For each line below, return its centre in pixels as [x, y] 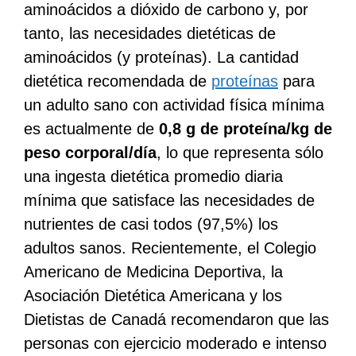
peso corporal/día [90, 152]
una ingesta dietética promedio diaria [153, 176]
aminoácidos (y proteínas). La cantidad [161, 57]
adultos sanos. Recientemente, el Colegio [170, 248]
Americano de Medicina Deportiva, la [153, 271]
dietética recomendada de [118, 81]
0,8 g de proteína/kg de [246, 128]
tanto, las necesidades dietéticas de [150, 33]
